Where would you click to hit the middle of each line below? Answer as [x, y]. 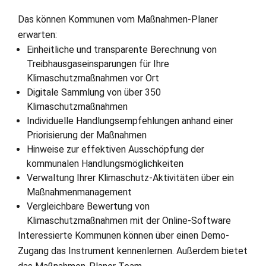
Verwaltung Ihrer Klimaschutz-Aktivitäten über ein [130, 178]
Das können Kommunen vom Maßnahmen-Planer [118, 19]
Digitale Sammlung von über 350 [94, 92]
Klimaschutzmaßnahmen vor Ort [93, 78]
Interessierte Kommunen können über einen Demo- [123, 235]
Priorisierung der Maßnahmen [87, 135]
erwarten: [37, 35]
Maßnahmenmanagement [79, 192]
